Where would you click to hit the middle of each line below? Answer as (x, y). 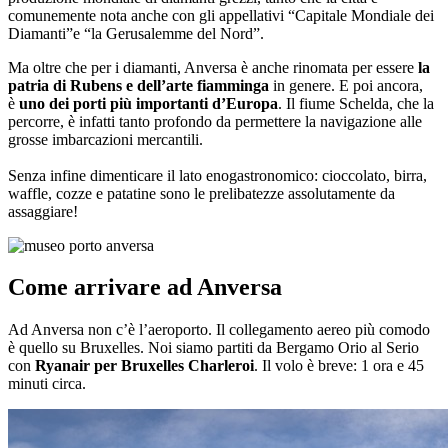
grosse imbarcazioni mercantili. (105, 139)
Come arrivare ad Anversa (145, 287)
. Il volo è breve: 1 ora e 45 (339, 366)
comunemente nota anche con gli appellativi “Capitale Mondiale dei (221, 15)
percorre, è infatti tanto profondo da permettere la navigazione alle (215, 121)
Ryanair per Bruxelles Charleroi (142, 366)
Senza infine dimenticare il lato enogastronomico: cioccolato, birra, (217, 175)
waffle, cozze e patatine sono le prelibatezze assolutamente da (201, 193)
